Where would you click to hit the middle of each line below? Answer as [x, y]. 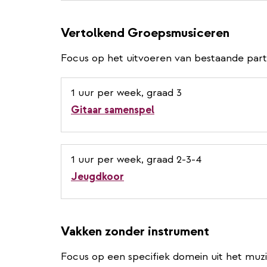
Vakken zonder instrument [135, 231]
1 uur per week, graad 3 [126, 92]
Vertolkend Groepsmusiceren [145, 32]
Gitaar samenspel [113, 110]
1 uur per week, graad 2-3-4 [136, 159]
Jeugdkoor [97, 176]
